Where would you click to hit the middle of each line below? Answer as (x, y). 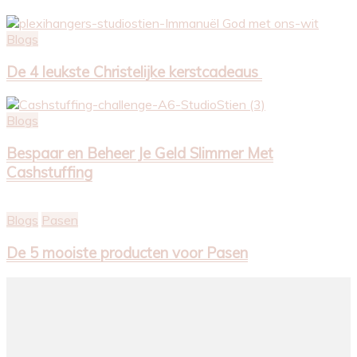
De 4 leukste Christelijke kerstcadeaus (134, 72)
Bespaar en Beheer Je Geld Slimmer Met (140, 153)
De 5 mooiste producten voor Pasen (127, 253)
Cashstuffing (49, 172)
